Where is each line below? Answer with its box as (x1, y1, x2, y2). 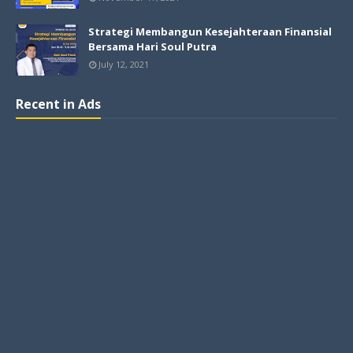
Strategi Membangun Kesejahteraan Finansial (88, 24, 332, 39)
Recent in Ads (16, 95, 101, 113)
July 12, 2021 (98, 58, 149, 70)
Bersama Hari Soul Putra (88, 39, 217, 54)
